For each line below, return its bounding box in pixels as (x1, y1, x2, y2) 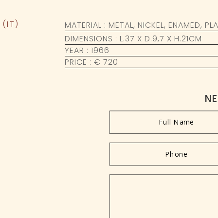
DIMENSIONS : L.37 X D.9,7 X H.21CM (64, 33, 204, 45)
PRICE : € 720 (64, 56, 118, 68)
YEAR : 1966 (64, 45, 109, 56)
